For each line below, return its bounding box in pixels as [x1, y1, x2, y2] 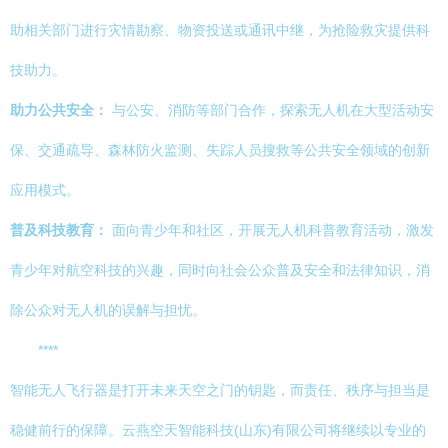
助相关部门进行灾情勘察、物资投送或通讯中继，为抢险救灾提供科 [10, 22, 430, 38]
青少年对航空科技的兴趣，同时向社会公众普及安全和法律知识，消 [10, 262, 430, 278]
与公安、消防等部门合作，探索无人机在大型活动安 [108, 102, 434, 118]
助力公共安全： [10, 102, 108, 118]
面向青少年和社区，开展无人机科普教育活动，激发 [108, 222, 434, 238]
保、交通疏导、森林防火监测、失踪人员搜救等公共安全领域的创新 [10, 142, 430, 158]
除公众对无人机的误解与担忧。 [10, 302, 206, 318]
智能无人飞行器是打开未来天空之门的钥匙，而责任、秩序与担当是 [10, 382, 430, 398]
